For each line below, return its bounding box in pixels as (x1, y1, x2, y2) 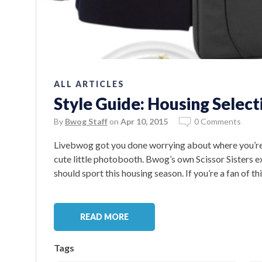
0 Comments (194, 116, 241, 127)
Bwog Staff (65, 116, 108, 127)
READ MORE (80, 212, 129, 222)
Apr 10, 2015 (120, 116, 168, 127)
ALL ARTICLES (54, 79, 125, 89)
